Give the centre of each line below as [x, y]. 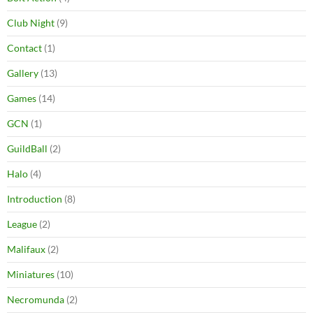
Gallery [23, 73]
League [22, 224]
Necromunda [36, 299]
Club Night [31, 22]
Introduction [35, 198]
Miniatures [31, 274]
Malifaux [26, 249]
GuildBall [27, 148]
